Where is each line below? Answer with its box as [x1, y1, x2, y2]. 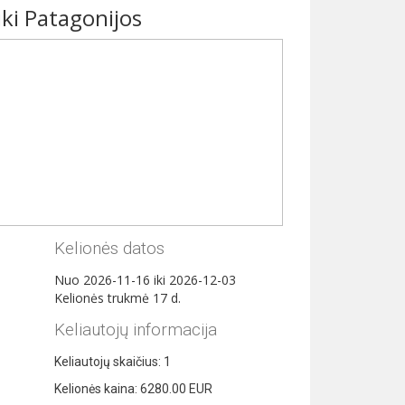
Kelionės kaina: [53, 381, 140, 396]
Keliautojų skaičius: [53, 353, 164, 369]
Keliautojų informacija [53, 318, 217, 340]
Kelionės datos [53, 237, 165, 259]
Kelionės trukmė [53, 288, 153, 306]
